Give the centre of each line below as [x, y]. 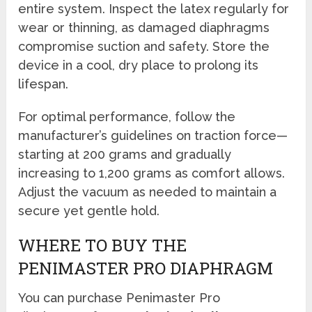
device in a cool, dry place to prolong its [139, 65]
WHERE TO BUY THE [103, 245]
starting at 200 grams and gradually [125, 155]
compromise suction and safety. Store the [144, 47]
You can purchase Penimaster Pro [119, 298]
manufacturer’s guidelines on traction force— [153, 136]
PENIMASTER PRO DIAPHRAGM [146, 268]
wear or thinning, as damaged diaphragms [144, 28]
